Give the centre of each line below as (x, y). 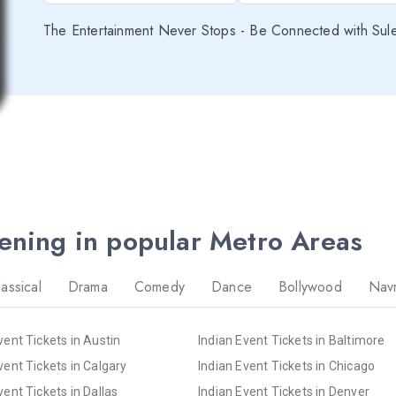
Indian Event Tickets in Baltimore (292, 340)
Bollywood (310, 286)
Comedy (160, 286)
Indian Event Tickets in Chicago (287, 366)
